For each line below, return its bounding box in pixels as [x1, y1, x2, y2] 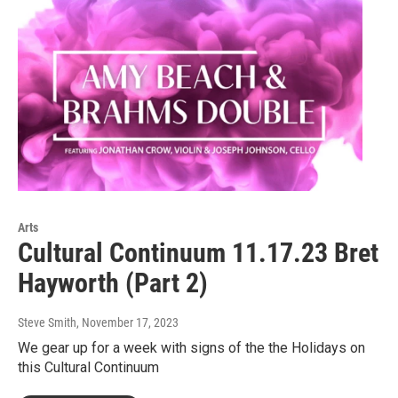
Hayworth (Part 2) [18, 267, 208, 298]
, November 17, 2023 [76, 314, 179, 330]
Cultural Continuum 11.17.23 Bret [18, 236, 378, 268]
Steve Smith [18, 314, 76, 330]
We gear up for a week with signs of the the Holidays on [18, 338, 365, 356]
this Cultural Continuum [18, 358, 159, 376]
